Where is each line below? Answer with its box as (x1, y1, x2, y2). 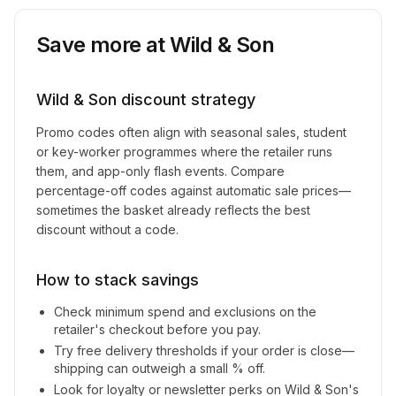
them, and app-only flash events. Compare (36, 164, 285, 179)
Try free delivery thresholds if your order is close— (54, 343, 354, 358)
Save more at (36, 32, 171, 57)
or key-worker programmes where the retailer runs (36, 144, 332, 159)
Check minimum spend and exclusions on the (54, 304, 316, 319)
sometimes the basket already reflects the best (36, 202, 310, 217)
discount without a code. (36, 222, 179, 237)
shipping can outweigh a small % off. (54, 361, 265, 376)
